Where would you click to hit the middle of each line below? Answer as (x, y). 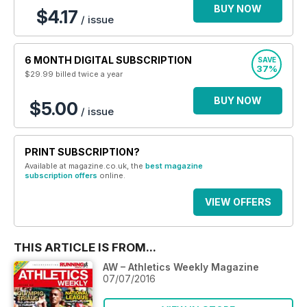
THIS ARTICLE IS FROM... (85, 247)
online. (111, 175)
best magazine (174, 166)
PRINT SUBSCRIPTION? (82, 152)
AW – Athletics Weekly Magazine (181, 267)
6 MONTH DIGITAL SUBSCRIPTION (108, 60)
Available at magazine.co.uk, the (85, 166)
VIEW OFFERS (238, 202)
